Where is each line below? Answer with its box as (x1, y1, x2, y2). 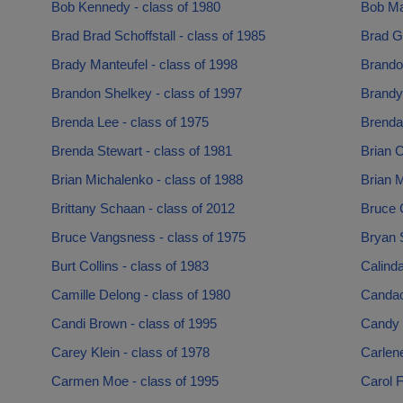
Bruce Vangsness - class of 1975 (50, 229, 246, 245)
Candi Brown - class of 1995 (50, 316, 217, 331)
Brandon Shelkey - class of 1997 (50, 85, 242, 101)
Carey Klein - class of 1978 (50, 345, 210, 360)
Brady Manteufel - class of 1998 (50, 57, 237, 72)
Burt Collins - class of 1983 (50, 258, 209, 273)
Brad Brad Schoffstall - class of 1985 (50, 28, 265, 43)
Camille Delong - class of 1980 (50, 287, 230, 302)
